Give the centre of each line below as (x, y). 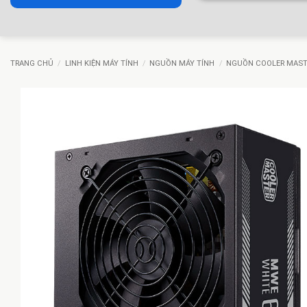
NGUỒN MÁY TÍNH (182, 64)
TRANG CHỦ (32, 64)
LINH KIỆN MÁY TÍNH (101, 64)
